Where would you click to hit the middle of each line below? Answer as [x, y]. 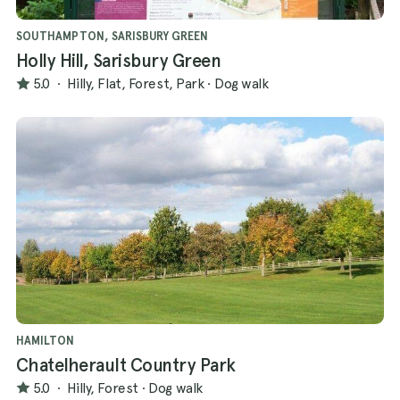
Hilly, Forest [102, 387]
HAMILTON [45, 341]
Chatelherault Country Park [126, 366]
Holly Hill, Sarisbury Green [119, 61]
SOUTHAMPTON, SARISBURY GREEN [112, 37]
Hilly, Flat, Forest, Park [135, 83]
